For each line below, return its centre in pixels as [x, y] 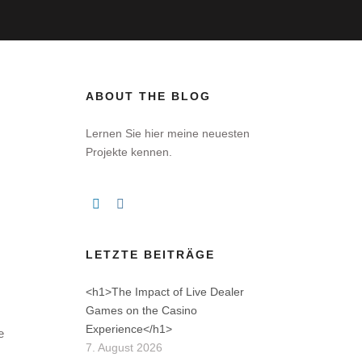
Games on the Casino [141, 310]
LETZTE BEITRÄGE [150, 255]
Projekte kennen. [129, 152]
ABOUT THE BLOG [148, 96]
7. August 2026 [124, 347]
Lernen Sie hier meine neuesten [168, 133]
